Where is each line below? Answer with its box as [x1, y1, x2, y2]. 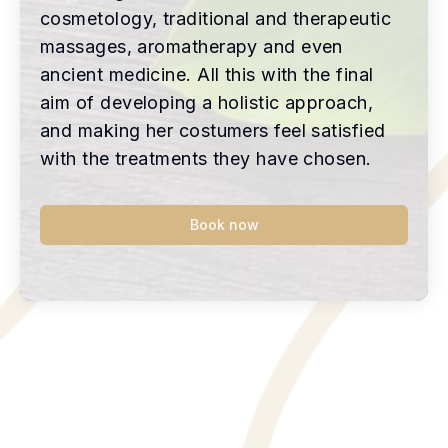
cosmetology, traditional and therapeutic [40, 7, 392, 29]
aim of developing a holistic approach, [40, 91, 374, 113]
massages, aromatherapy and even [40, 35, 343, 57]
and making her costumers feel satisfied [40, 119, 386, 141]
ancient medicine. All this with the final [40, 63, 374, 85]
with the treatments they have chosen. [40, 147, 372, 169]
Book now [189, 215, 259, 233]
